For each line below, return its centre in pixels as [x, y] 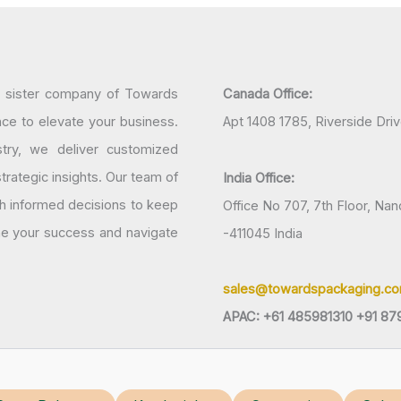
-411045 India [263, 233]
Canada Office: [268, 94]
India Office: [259, 178]
